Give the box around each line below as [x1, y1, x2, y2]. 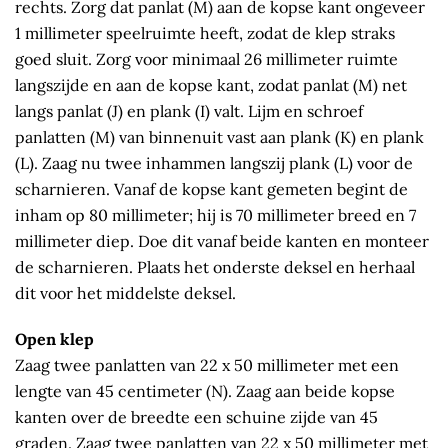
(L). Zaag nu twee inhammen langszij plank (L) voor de [15, 153, 413, 174]
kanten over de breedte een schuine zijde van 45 [15, 407, 378, 428]
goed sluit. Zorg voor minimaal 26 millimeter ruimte [15, 49, 398, 70]
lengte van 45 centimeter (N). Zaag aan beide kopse [15, 381, 395, 402]
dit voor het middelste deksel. [15, 283, 236, 304]
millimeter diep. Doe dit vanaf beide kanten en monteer [15, 231, 429, 252]
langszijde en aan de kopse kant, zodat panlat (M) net [15, 75, 407, 96]
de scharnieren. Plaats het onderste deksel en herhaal [15, 257, 415, 278]
